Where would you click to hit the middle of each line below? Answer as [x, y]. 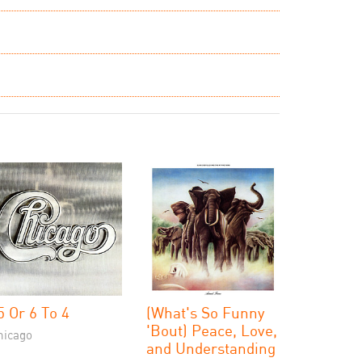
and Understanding [211, 348]
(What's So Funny [206, 312]
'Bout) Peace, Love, [212, 330]
